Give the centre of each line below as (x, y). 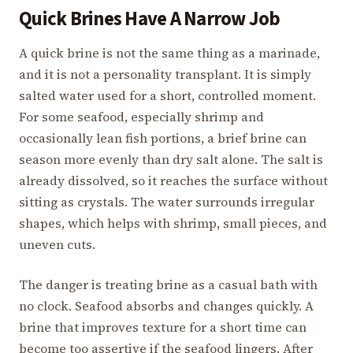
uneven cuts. (57, 244)
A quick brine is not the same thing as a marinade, (169, 52)
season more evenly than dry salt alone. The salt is (171, 159)
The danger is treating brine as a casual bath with (168, 284)
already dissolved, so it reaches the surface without (173, 180)
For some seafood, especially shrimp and (141, 116)
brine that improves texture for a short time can (163, 327)
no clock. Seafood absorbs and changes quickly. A (166, 305)
